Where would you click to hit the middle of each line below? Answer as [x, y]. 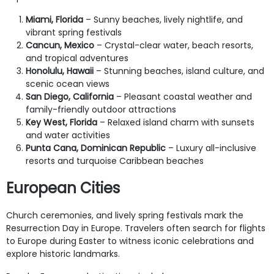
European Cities [63, 188]
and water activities [68, 135]
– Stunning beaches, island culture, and [179, 71]
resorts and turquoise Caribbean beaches [115, 161]
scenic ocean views [68, 83]
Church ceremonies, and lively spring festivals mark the [125, 215]
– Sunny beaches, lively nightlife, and [163, 19]
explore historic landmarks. [63, 254]
